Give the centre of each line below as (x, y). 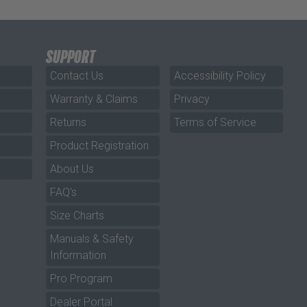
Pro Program (82, 278)
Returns (69, 122)
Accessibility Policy (220, 75)
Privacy (192, 99)
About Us (72, 169)
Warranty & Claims (94, 99)
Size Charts (77, 215)
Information (78, 255)
